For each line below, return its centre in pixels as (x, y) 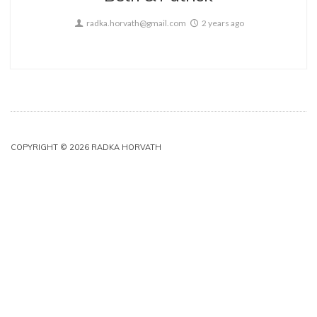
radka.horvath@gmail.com (135, 23)
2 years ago (223, 23)
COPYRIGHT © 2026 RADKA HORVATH (86, 148)
